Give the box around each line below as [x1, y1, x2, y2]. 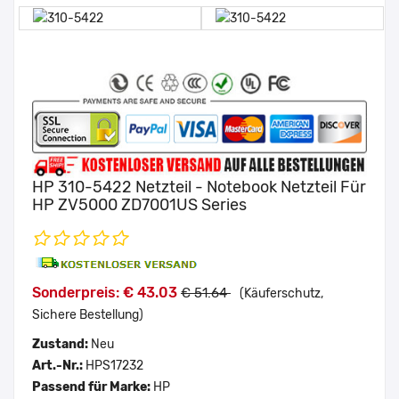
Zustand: [32, 336, 91, 352]
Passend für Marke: [32, 379, 153, 395]
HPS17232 [85, 357, 143, 373]
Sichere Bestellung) [32, 306, 143, 322]
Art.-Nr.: [32, 357, 85, 373]
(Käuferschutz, [240, 285, 323, 301]
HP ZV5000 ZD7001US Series [32, 194, 247, 215]
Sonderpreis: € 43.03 [32, 283, 181, 301]
